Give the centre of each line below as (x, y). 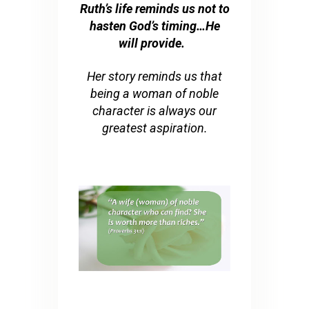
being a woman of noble (154, 94)
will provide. (153, 43)
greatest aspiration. (154, 128)
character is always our (154, 111)
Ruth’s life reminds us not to (154, 9)
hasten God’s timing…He (154, 26)
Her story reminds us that (154, 77)
